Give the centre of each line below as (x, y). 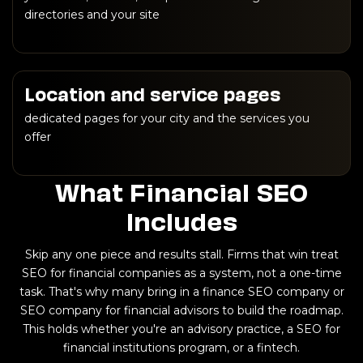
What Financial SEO (181, 190)
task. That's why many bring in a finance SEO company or (181, 291)
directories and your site (92, 14)
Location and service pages (153, 92)
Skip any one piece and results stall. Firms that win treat (181, 254)
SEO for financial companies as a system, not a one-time (181, 273)
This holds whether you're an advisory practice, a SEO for (181, 329)
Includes (181, 219)
